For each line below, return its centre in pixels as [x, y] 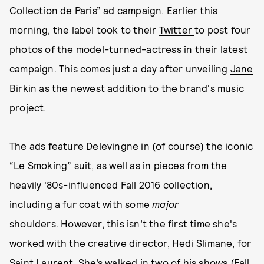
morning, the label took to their [84, 29]
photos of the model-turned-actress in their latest [129, 49]
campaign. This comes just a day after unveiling [120, 68]
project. [28, 107]
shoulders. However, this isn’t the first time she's [123, 223]
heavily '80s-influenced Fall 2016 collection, [111, 184]
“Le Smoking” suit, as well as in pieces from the [118, 165]
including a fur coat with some [81, 204]
